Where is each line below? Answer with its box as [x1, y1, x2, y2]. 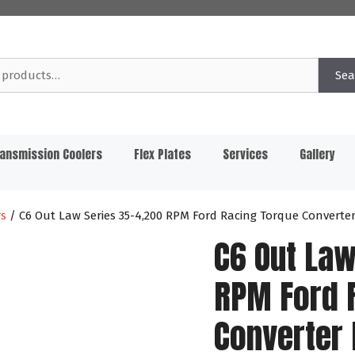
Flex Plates [134, 145, 191, 163]
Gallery [300, 145, 335, 163]
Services [223, 145, 268, 163]
